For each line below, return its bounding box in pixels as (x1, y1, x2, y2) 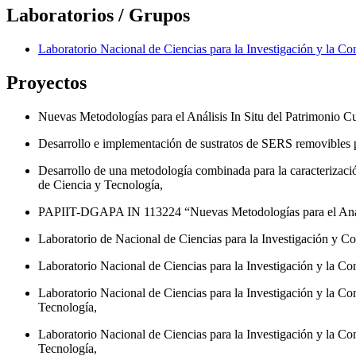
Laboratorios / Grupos (6, 5, 190, 26)
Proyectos (6, 72, 87, 94)
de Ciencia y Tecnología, (38, 178, 163, 192)
